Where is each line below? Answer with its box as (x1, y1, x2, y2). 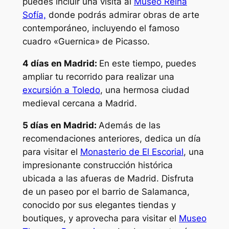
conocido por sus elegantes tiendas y (22, 200, 176, 211)
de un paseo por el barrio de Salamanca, (22, 187, 190, 197)
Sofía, (22, 10, 46, 20)
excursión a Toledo (22, 85, 100, 96)
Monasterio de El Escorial (80, 147, 184, 157)
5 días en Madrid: (22, 120, 99, 131)
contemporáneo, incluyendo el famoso (22, 23, 179, 34)
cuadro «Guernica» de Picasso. (22, 36, 150, 47)
